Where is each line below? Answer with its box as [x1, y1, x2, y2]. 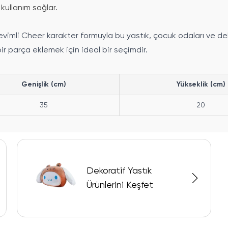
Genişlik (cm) [21, 81, 66, 89]
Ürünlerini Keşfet [87, 181, 154, 190]
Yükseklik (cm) [176, 81, 225, 89]
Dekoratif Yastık [87, 166, 152, 176]
